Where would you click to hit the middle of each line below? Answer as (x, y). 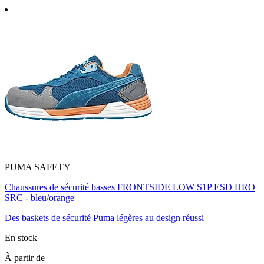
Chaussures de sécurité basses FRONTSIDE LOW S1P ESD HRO (130, 187)
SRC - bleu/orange (39, 198)
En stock (21, 238)
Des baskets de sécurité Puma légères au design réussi (104, 218)
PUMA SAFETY (38, 167)
